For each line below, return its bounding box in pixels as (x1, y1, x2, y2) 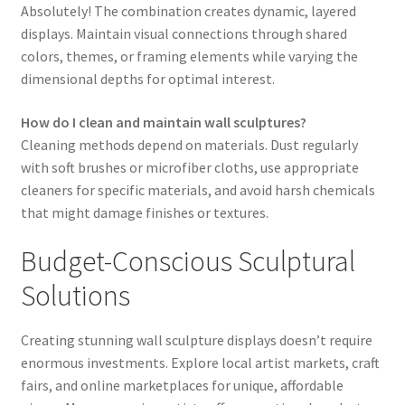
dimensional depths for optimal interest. (20, 70, 275, 89)
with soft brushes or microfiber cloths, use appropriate (20, 157, 359, 176)
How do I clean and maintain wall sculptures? (20, 112, 306, 131)
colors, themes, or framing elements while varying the (20, 47, 358, 66)
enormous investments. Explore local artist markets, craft (20, 353, 380, 372)
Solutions (20, 278, 130, 315)
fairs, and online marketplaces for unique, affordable (20, 375, 344, 394)
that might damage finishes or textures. (20, 202, 268, 221)
